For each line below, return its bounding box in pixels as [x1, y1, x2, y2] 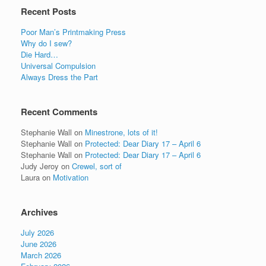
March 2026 [21, 249, 61, 261]
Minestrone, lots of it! [85, 126, 158, 138]
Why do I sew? [21, 37, 72, 49]
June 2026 [21, 238, 56, 249]
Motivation [53, 172, 88, 183]
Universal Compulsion [21, 60, 96, 71]
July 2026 [21, 227, 54, 238]
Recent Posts [21, 5, 76, 18]
